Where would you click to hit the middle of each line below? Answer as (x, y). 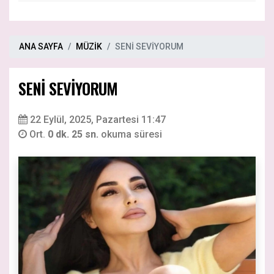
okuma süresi (131, 134)
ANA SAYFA (41, 46)
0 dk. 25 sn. (74, 134)
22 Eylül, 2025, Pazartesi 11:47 (98, 119)
